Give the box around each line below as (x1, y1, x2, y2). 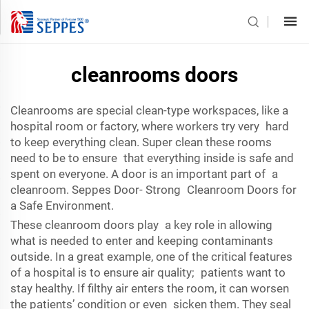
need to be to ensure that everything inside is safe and (10, 151, 294, 165)
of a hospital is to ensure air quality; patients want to (10, 266, 286, 279)
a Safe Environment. (10, 199, 114, 212)
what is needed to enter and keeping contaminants (10, 234, 273, 248)
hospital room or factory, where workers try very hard (10, 119, 289, 133)
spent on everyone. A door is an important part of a (10, 167, 278, 181)
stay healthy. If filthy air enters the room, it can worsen (10, 281, 289, 295)
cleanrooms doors (71, 63, 238, 87)
